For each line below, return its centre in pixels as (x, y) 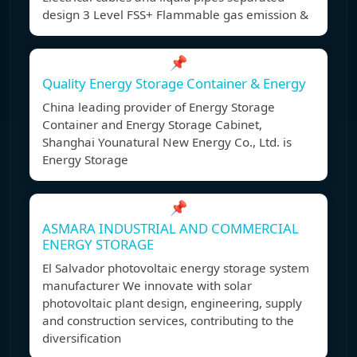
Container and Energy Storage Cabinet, (152, 125)
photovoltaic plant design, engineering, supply (172, 303)
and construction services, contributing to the (168, 321)
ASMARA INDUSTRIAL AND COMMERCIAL (171, 229)
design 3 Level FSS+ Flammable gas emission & (175, 15)
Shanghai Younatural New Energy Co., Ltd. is (167, 142)
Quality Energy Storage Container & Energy (174, 84)
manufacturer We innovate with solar (147, 286)
